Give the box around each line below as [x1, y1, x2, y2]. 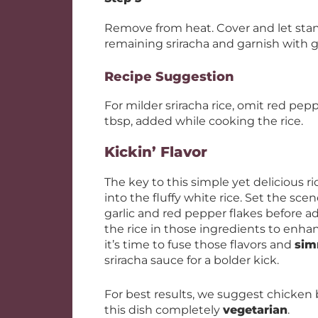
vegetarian [223, 303, 287, 317]
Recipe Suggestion [104, 69, 234, 84]
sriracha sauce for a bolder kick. [104, 253, 282, 267]
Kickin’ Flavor [104, 143, 207, 160]
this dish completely [104, 303, 223, 317]
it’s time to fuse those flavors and [104, 238, 295, 251]
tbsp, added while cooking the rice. [104, 114, 303, 128]
